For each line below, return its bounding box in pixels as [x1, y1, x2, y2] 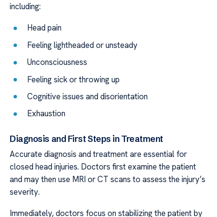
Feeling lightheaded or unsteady [27, 39, 138, 50]
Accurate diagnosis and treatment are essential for [10, 148, 187, 159]
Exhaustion [27, 108, 66, 119]
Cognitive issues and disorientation [27, 91, 148, 102]
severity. [10, 186, 40, 197]
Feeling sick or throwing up [27, 74, 120, 85]
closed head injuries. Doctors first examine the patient [10, 161, 196, 172]
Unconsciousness [27, 57, 88, 68]
